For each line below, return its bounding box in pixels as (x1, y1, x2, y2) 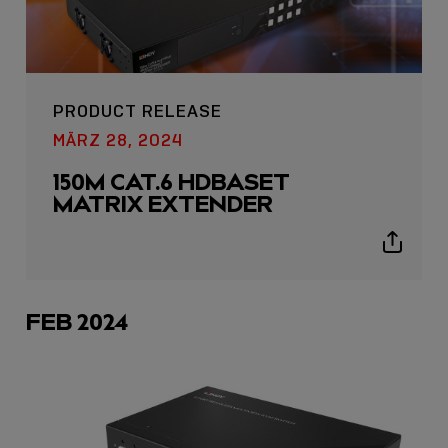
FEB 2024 (26, 306, 129, 336)
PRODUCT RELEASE (52, 100, 222, 123)
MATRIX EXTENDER (52, 190, 273, 219)
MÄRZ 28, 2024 (52, 129, 183, 152)
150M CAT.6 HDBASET (52, 168, 290, 197)
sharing (391, 257, 440, 275)
